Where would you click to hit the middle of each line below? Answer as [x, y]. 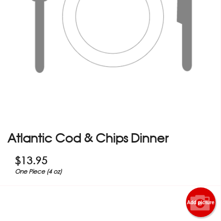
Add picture [201, 202]
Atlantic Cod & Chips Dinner [88, 138]
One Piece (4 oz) [38, 171]
